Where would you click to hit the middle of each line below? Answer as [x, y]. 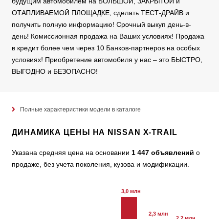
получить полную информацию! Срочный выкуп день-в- [101, 25]
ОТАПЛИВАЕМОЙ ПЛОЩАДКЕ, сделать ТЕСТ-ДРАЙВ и [100, 13]
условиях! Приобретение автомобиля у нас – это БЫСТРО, [107, 60]
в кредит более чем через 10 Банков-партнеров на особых [106, 48]
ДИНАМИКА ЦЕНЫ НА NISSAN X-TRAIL [95, 132]
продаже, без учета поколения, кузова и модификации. [100, 164]
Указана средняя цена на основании [72, 153]
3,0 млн [131, 191]
